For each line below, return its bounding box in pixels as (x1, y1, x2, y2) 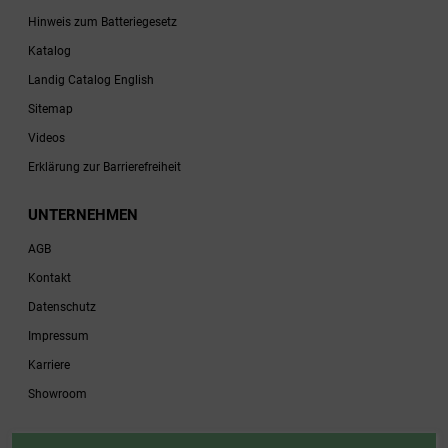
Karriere (28, 357, 70, 372)
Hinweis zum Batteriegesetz (28, 14, 177, 29)
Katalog (28, 43, 71, 58)
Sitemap (28, 101, 73, 116)
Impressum (28, 328, 89, 343)
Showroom (28, 386, 87, 401)
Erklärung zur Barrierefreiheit (28, 159, 181, 174)
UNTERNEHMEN (28, 205, 138, 224)
